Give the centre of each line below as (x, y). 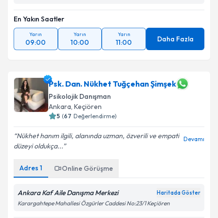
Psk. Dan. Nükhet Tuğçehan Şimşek (112, 84)
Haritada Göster (179, 193)
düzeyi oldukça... (38, 146)
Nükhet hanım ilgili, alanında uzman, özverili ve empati (98, 136)
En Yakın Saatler (39, 19)
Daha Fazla (175, 39)
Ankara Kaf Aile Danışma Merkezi (68, 193)
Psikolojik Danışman (80, 96)
